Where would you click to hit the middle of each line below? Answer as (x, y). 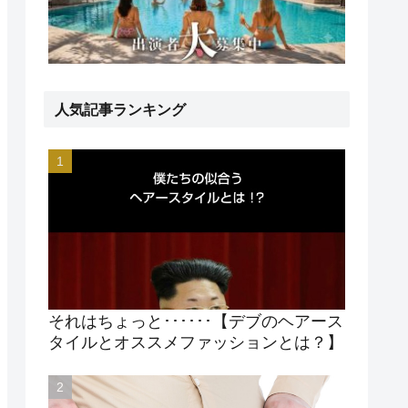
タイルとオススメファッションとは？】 (196, 341)
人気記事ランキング (120, 108)
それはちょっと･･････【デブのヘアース (196, 320)
